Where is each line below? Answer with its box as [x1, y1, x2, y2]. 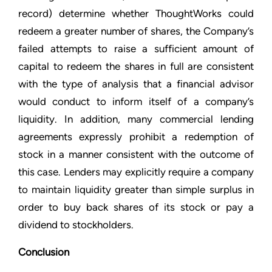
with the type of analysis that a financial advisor [18, 78, 254, 90]
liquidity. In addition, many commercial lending [18, 113, 254, 125]
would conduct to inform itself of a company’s [18, 95, 254, 107]
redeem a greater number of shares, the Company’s [18, 25, 254, 37]
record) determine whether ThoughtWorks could [18, 7, 254, 19]
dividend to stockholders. [18, 219, 134, 231]
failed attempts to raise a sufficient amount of [18, 42, 254, 55]
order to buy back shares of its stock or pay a [18, 201, 254, 213]
